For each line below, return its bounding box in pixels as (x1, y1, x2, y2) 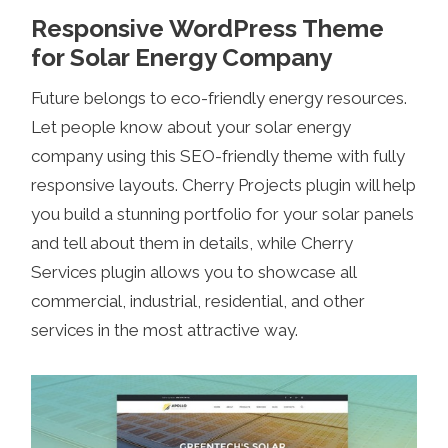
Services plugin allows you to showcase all (31, 262, 357, 283)
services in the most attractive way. (31, 320, 299, 341)
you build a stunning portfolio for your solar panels (31, 204, 415, 225)
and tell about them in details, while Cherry (31, 233, 354, 254)
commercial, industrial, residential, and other (31, 291, 366, 312)
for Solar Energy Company (31, 42, 333, 72)
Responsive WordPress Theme (31, 13, 385, 43)
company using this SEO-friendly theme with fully (31, 146, 406, 167)
